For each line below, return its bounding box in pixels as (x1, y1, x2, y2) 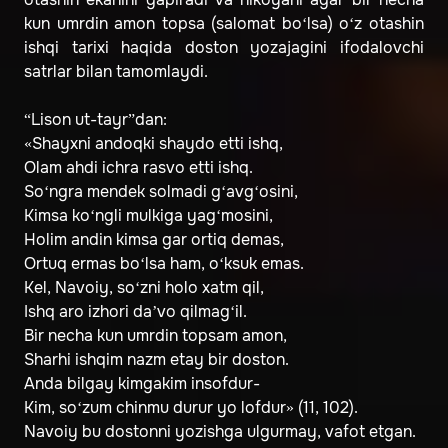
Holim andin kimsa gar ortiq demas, (24, 229, 284, 251)
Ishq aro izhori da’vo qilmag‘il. (24, 301, 247, 323)
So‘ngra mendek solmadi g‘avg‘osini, (24, 181, 298, 203)
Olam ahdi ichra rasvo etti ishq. (24, 157, 253, 179)
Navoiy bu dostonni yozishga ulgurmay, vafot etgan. (24, 421, 416, 443)
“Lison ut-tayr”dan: (24, 109, 167, 131)
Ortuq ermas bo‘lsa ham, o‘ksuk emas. (24, 253, 304, 275)
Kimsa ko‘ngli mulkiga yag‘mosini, (24, 205, 273, 227)
